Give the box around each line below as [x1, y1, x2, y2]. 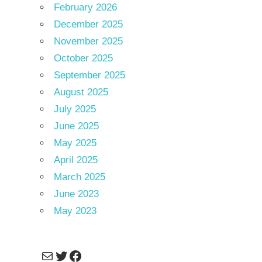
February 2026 [53, 2, 117, 13]
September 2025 [53, 70, 125, 81]
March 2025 [53, 171, 105, 183]
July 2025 [53, 104, 96, 115]
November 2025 [53, 36, 123, 47]
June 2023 [53, 188, 99, 200]
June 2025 [53, 120, 99, 132]
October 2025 [53, 53, 113, 64]
